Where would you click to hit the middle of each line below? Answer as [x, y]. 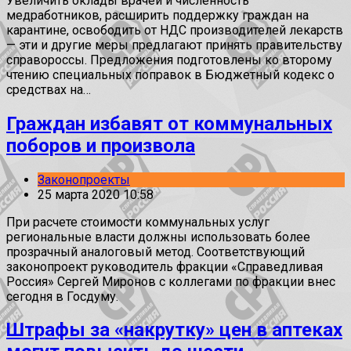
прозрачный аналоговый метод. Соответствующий [156, 251]
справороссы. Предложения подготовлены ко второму [169, 60]
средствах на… [49, 89]
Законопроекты [84, 179]
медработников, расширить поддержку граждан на [157, 15]
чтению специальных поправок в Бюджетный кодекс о [170, 74]
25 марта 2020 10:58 [96, 194]
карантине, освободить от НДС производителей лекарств [175, 30]
